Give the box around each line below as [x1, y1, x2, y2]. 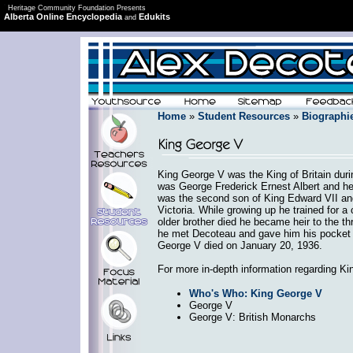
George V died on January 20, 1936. [157, 239, 322, 251]
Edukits [138, 11, 170, 21]
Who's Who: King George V [188, 287, 322, 299]
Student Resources [197, 110, 290, 122]
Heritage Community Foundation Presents [7, 3, 146, 12]
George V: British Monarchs [188, 310, 316, 323]
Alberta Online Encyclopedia [3, 11, 122, 21]
